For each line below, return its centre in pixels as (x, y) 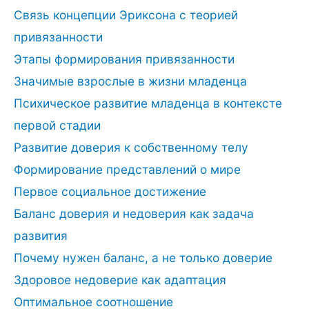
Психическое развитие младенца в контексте (148, 103)
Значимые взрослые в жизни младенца (130, 81)
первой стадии (57, 125)
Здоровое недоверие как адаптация (120, 279)
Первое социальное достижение (110, 191)
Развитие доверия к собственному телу (131, 147)
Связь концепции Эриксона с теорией (126, 14)
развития (41, 235)
